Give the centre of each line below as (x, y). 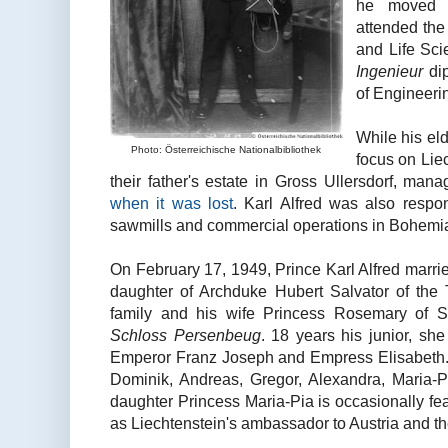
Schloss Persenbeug (185, 334)
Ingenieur (389, 70)
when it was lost (171, 202)
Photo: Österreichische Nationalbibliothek (226, 149)
